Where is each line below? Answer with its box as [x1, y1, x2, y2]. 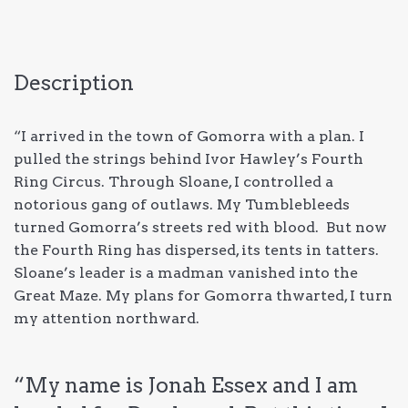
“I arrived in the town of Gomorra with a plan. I [14, 127, 364, 145]
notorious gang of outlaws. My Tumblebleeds [14, 195, 350, 213]
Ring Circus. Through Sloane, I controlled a [14, 172, 333, 190]
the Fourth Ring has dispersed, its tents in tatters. [14, 240, 379, 259]
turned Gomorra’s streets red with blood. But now [14, 218, 387, 236]
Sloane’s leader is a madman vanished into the [14, 263, 358, 281]
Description [14, 69, 134, 96]
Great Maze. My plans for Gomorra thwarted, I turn [14, 286, 393, 304]
